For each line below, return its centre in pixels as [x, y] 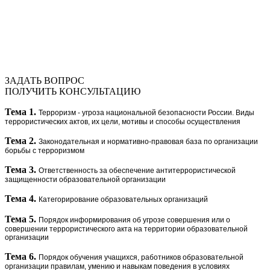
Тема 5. [20, 219]
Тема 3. [20, 169]
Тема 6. [20, 256]
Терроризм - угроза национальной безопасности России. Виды [146, 112]
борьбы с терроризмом [45, 150]
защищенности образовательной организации [85, 179]
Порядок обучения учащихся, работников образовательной [141, 257]
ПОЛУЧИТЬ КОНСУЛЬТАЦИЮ [73, 91]
